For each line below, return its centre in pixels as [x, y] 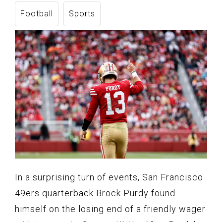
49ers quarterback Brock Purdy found [95, 193]
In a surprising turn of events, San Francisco [109, 177]
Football [37, 14]
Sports [82, 14]
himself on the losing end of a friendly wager [110, 209]
